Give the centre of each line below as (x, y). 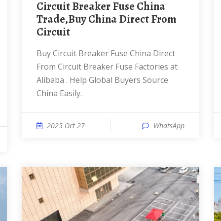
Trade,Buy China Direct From (107, 19)
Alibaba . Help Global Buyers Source (102, 80)
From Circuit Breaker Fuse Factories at (107, 67)
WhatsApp (169, 126)
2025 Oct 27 (66, 126)
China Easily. (59, 93)
